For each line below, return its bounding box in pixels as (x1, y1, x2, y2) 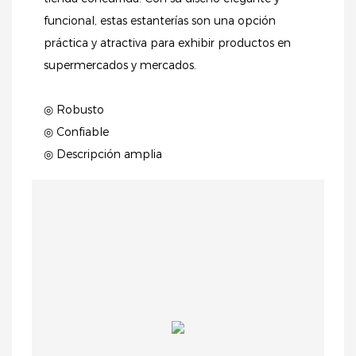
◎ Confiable (44, 124, 109, 139)
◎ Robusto (44, 102, 104, 117)
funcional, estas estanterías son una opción (44, 13, 276, 28)
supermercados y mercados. (44, 57, 196, 72)
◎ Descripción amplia (44, 146, 162, 161)
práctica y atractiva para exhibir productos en (44, 35, 291, 50)
